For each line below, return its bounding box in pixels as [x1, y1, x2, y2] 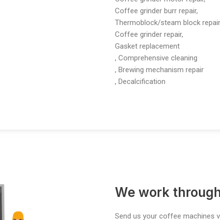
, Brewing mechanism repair [115, 65, 204, 74]
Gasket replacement [115, 41, 180, 51]
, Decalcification [115, 77, 165, 86]
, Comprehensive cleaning [115, 53, 197, 62]
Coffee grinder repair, [115, 29, 183, 39]
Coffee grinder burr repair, [115, 6, 198, 15]
